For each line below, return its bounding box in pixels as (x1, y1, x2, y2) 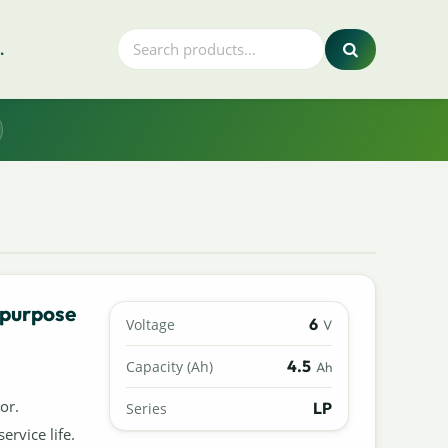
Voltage (126, 314, 176, 334)
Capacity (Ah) (126, 356, 214, 376)
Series (126, 398, 168, 418)
